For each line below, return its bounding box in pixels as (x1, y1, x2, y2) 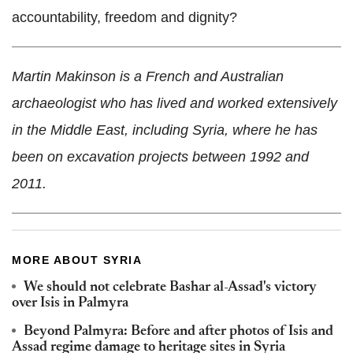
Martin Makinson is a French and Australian (12, 68, 284, 84)
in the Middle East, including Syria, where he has (12, 121, 318, 138)
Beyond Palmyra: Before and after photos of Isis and (24, 324, 333, 339)
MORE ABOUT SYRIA (12, 253, 142, 266)
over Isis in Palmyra (12, 295, 128, 310)
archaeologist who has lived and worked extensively (12, 95, 337, 111)
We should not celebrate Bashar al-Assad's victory (24, 280, 317, 295)
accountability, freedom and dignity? (12, 9, 237, 25)
